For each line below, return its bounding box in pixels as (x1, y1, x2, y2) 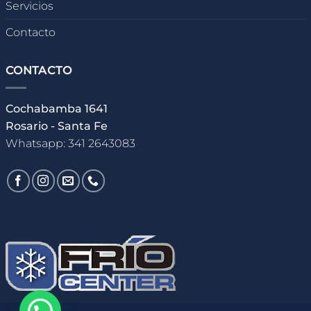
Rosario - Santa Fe (6, 119, 108, 133)
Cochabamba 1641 (6, 101, 108, 115)
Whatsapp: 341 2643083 (6, 136, 135, 150)
